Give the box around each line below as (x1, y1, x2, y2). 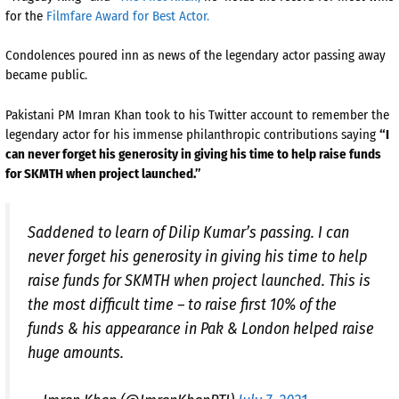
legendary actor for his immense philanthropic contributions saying (5, 126, 379, 142)
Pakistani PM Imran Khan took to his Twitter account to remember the (5, 106, 389, 123)
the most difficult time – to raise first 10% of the (28, 295, 337, 315)
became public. (5, 67, 87, 84)
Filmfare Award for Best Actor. (46, 7, 209, 24)
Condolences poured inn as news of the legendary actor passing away (5, 47, 386, 64)
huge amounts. (28, 343, 124, 363)
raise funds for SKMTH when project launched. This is (28, 271, 370, 291)
